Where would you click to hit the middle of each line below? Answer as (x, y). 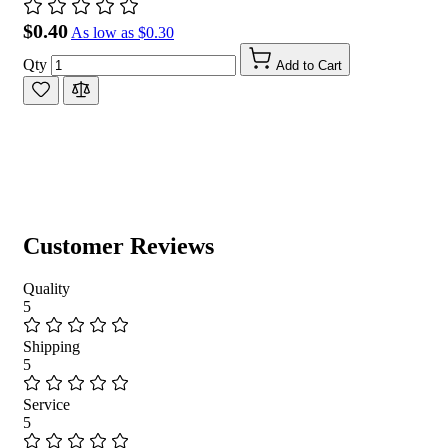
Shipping (51, 346)
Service (46, 404)
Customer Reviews (118, 245)
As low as (102, 32)
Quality (46, 288)
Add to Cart (309, 65)
